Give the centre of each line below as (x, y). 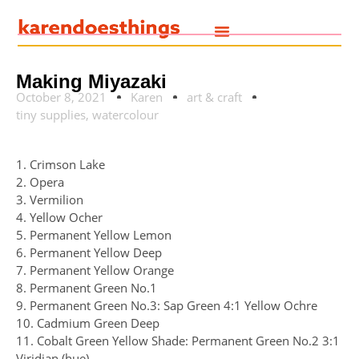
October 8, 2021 (61, 97)
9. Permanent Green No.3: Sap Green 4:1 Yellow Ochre (167, 305)
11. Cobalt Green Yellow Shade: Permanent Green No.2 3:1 (178, 341)
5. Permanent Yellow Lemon (94, 235)
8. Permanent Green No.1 (87, 288)
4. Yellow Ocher (59, 217)
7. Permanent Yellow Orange (95, 270)
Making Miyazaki (91, 81)
